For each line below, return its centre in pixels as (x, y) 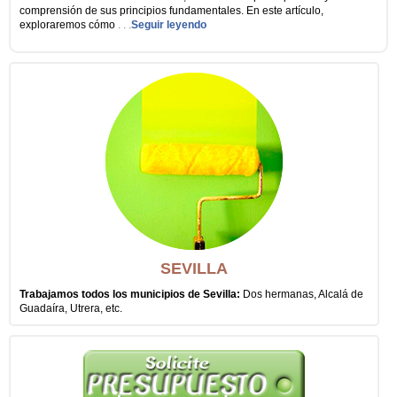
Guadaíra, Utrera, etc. (71, 308)
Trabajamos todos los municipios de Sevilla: (131, 294)
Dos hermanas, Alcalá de (303, 294)
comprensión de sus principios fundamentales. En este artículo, (171, 11)
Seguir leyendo (169, 25)
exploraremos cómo (69, 25)
